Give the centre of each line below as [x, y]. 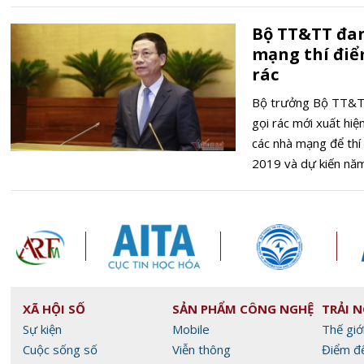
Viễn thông [201, 349]
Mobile [191, 329]
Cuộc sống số [60, 349]
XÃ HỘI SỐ [54, 308]
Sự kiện [42, 329]
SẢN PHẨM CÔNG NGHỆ [243, 308]
